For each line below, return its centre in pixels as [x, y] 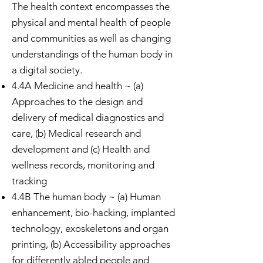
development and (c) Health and [81, 149]
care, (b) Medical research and [76, 133]
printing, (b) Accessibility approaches [91, 244]
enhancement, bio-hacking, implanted [93, 213]
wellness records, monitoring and [83, 165]
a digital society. [47, 70]
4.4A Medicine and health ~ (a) [77, 86]
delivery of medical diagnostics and [88, 117]
